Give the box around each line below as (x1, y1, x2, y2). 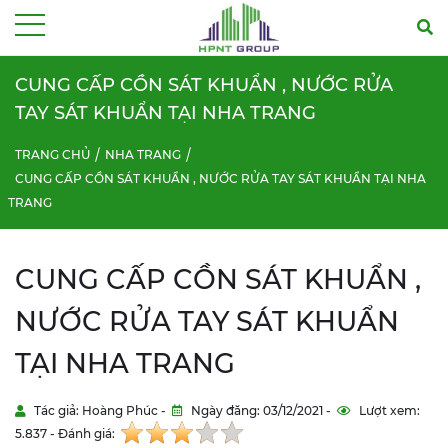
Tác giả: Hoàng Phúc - (31, 403, 172, 418)
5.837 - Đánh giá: (15, 425, 118, 441)
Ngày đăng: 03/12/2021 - (188, 403, 337, 418)
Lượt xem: (356, 403, 420, 418)
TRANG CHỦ (15, 147, 90, 162)
